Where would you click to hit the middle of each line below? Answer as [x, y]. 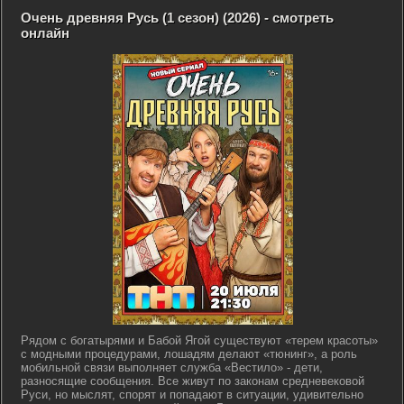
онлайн [45, 33]
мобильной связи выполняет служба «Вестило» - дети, [172, 367]
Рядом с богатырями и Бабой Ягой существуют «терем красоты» [199, 340]
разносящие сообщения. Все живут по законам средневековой [193, 381]
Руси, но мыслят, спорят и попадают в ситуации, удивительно [192, 395]
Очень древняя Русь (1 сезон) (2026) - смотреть [177, 18]
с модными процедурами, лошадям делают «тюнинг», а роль [189, 354]
